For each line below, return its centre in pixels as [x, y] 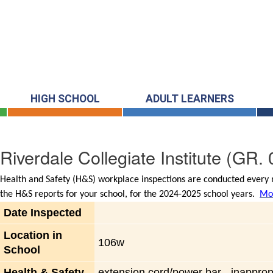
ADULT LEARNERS [190, 99]
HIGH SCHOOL [65, 99]
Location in [33, 236]
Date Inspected [43, 213]
